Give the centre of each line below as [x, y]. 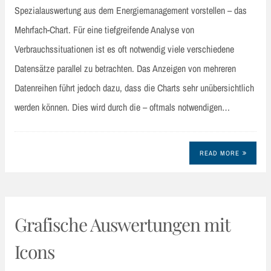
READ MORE [219, 153]
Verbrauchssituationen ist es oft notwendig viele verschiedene [124, 49]
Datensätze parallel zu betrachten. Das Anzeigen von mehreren [125, 68]
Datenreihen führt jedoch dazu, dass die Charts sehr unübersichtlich [134, 87]
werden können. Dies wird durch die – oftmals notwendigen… [122, 107]
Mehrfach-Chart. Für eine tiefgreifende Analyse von [104, 29]
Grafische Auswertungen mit [122, 225]
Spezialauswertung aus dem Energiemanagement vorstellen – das [131, 10]
